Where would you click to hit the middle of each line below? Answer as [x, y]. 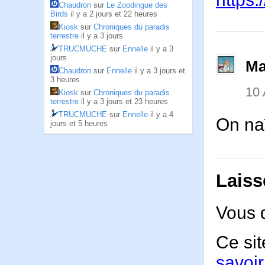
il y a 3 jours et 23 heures [125, 101]
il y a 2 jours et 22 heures [114, 14]
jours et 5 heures [79, 123]
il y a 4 [162, 114]
